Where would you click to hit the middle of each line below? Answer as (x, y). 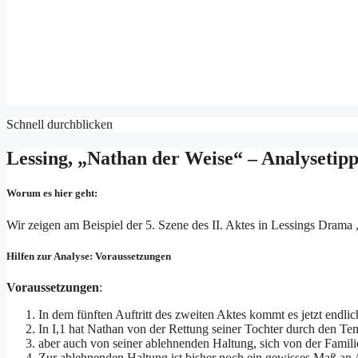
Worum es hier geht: (52, 193)
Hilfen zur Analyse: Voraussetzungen (89, 256)
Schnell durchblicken (60, 125)
